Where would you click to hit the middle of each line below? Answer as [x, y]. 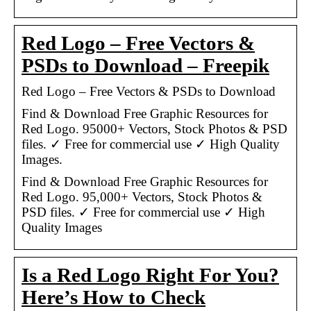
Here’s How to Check [114, 297]
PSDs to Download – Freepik [145, 65]
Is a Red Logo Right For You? [150, 275]
